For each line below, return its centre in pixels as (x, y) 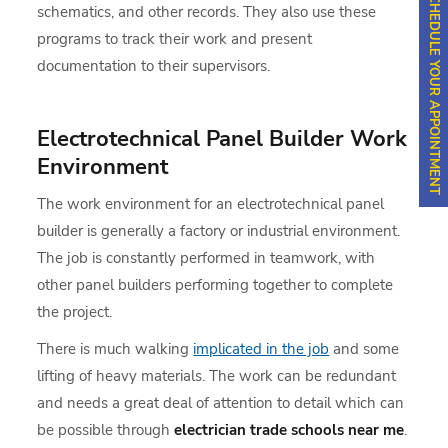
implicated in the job (261, 348)
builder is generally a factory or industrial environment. (219, 230)
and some (364, 348)
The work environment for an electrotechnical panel (211, 203)
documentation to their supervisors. (154, 65)
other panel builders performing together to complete (215, 284)
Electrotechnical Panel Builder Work (222, 138)
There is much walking (115, 348)
